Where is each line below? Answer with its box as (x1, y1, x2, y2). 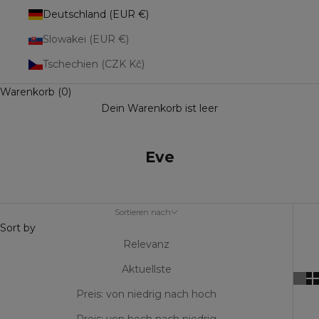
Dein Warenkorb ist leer (101, 102, 218, 115)
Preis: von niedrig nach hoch (76, 288, 216, 300)
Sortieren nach (115, 207, 171, 217)
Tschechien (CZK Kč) (43, 58, 145, 70)
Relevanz (123, 238, 169, 251)
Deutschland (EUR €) (43, 8, 149, 21)
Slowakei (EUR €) (43, 33, 129, 46)
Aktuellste (121, 263, 172, 276)
